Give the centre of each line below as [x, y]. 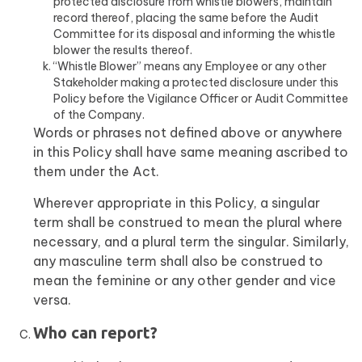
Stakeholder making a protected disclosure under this [196, 82]
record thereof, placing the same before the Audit [186, 18]
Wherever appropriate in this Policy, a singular [177, 203]
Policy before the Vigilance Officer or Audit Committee [201, 99]
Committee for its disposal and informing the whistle [194, 34]
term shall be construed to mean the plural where [188, 222]
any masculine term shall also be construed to [178, 261]
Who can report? [95, 333]
